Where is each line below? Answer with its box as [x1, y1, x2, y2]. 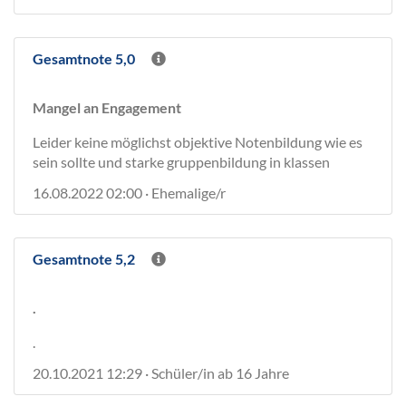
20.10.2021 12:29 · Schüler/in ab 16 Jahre [33, 364, 289, 382]
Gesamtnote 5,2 [33, 250, 135, 267]
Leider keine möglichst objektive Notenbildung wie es [33, 133, 362, 150]
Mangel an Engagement [33, 99, 181, 116]
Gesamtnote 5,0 [33, 50, 135, 67]
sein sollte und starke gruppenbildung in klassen [33, 153, 330, 170]
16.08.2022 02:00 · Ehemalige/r [33, 184, 226, 201]
